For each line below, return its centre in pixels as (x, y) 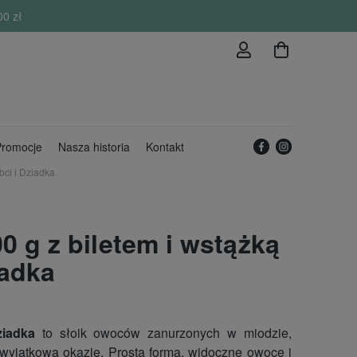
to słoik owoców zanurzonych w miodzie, (163, 333)
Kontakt (165, 147)
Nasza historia (94, 147)
